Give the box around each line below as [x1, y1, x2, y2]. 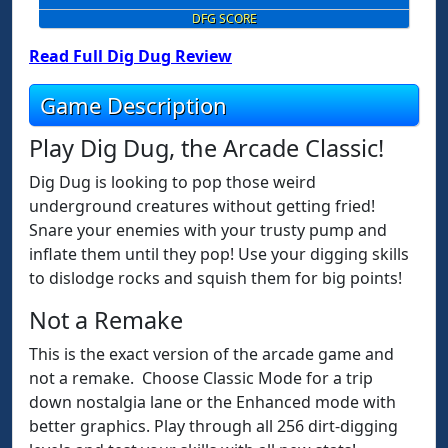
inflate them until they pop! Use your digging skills [29, 243, 409, 265]
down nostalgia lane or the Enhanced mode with [29, 391, 396, 413]
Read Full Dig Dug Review [29, 45, 232, 67]
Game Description [40, 90, 227, 120]
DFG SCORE [191, 10, 257, 27]
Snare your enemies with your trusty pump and [29, 219, 387, 241]
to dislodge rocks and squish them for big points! [29, 267, 402, 289]
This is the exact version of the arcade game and [29, 343, 394, 365]
